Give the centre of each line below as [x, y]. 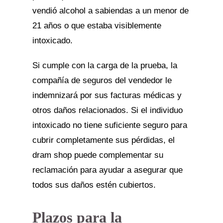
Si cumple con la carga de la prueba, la [105, 65]
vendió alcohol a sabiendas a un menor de [110, 11]
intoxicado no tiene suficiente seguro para [110, 125]
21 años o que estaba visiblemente [97, 26]
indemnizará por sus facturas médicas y [107, 95]
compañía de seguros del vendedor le [102, 80]
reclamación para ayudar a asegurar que [107, 170]
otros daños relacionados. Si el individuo [107, 110]
